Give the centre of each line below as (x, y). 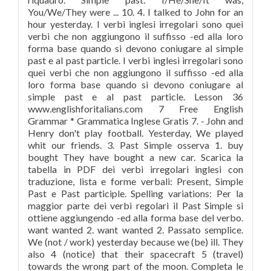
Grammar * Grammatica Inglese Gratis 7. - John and (135, 121)
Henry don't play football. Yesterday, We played (135, 133)
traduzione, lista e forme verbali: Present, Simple (135, 181)
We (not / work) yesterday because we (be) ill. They (135, 242)
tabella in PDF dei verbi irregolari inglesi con (135, 169)
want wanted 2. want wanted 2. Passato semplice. (135, 230)
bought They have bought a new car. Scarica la (135, 157)
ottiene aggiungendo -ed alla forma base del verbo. (135, 217)
